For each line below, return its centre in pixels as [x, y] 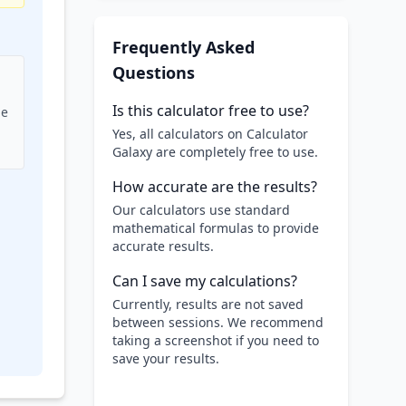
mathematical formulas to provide [216, 228]
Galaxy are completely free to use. [215, 152]
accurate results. [163, 246]
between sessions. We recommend [218, 322]
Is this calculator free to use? [211, 111]
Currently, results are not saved [208, 304]
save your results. [166, 358]
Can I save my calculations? [205, 281]
